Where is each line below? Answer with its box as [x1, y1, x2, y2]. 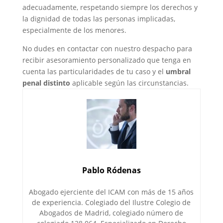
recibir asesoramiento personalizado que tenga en [22, 55, 191, 65]
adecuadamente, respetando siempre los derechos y [22, 2, 198, 12]
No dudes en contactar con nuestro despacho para [22, 44, 192, 53]
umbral [165, 67, 191, 76]
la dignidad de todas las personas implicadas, [22, 14, 175, 23]
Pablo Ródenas [82, 165, 141, 176]
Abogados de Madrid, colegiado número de [39, 208, 184, 218]
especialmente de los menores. [22, 25, 126, 35]
